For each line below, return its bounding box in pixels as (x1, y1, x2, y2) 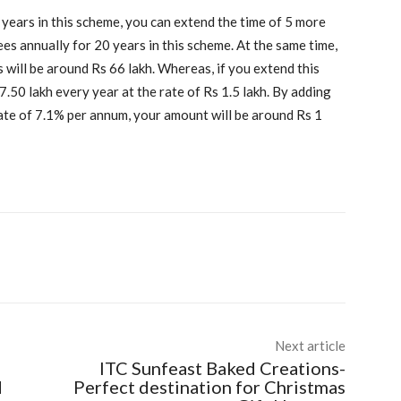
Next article (274, 337, 346, 354)
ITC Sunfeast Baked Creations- (98, 356, 346, 379)
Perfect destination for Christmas (73, 375, 346, 397)
